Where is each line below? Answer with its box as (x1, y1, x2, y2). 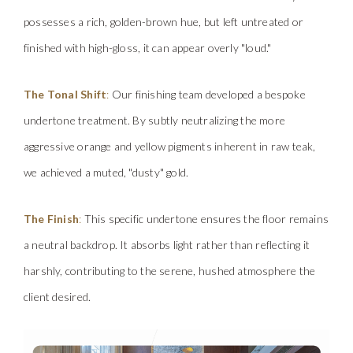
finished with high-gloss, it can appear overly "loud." (24, 40, 272, 54)
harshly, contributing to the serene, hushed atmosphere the (24, 263, 316, 277)
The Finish (24, 211, 80, 225)
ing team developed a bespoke (162, 87, 306, 101)
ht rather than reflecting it (183, 237, 310, 251)
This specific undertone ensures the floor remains (84, 211, 329, 225)
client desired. (24, 289, 91, 303)
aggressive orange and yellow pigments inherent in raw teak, (24, 139, 316, 153)
